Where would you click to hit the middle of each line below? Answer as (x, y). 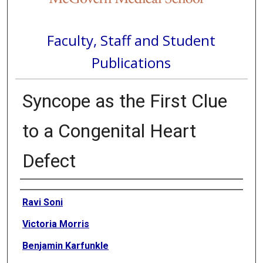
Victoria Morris (55, 224)
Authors (36, 189)
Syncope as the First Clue (124, 101)
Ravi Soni (42, 202)
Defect (49, 161)
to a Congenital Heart (109, 131)
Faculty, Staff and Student (131, 40)
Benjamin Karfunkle (65, 245)
